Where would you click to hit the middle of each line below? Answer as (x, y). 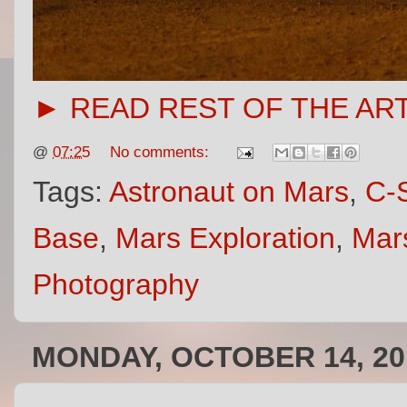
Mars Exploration (225, 238)
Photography (116, 285)
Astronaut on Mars (229, 192)
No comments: (162, 152)
